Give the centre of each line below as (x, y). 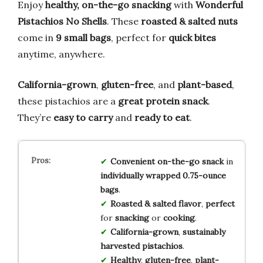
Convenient (132, 162)
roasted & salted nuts (189, 21)
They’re (36, 118)
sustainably (204, 232)
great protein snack (163, 101)
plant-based (205, 85)
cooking (179, 218)
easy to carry (83, 118)
